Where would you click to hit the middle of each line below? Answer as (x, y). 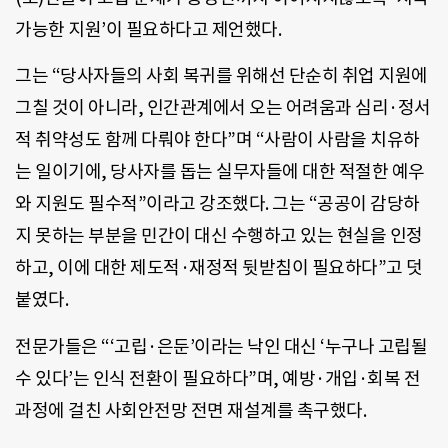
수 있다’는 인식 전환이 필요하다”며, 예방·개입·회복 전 (217, 378)
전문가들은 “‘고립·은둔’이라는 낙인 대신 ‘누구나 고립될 (221, 346)
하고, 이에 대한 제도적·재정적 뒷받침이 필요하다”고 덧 (219, 268)
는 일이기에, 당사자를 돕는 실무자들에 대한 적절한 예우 (220, 172)
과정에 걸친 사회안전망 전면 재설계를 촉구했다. (190, 410)
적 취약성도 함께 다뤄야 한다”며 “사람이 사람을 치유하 (217, 140)
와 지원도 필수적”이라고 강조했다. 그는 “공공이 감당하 (217, 204)
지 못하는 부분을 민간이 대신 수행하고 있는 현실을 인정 (219, 236)
